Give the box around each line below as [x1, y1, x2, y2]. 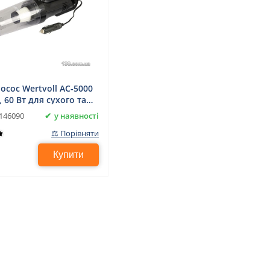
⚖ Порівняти [51, 128, 99, 139]
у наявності [54, 110, 99, 121]
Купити [58, 149, 84, 160]
